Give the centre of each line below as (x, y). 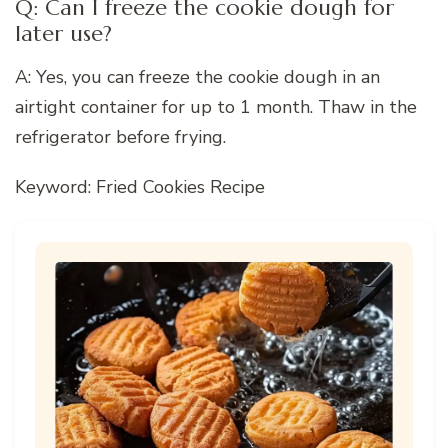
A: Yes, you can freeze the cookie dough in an (197, 76)
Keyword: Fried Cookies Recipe (140, 186)
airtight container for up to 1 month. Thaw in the (216, 106)
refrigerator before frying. (120, 136)
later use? (63, 34)
